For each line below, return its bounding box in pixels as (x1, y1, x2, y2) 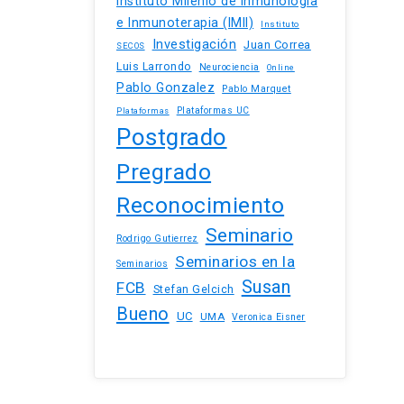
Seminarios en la (175, 252, 296, 271)
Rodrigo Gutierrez (116, 233, 198, 245)
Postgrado (116, 124, 227, 151)
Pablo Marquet (222, 83, 291, 96)
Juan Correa (243, 38, 311, 52)
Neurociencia (198, 61, 260, 74)
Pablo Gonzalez (116, 80, 216, 96)
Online (266, 62, 295, 73)
